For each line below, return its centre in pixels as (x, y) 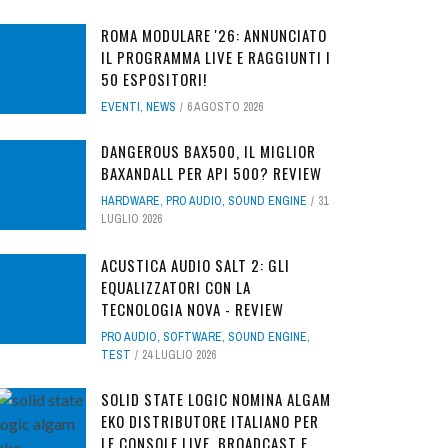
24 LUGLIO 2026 (179, 354)
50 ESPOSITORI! (154, 78)
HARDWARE (130, 200)
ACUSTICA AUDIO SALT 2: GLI (195, 264)
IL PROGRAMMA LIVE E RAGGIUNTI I (216, 56)
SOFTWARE (192, 336)
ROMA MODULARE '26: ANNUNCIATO (214, 34)
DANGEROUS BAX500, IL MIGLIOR (208, 150)
